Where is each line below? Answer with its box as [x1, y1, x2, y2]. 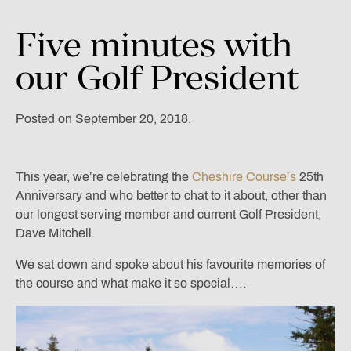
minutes [90, 24, 215, 65]
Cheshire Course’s [192, 170, 296, 184]
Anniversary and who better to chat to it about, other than [16, 189, 327, 203]
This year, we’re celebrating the [16, 170, 192, 184]
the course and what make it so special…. [16, 277, 246, 291]
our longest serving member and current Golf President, [16, 208, 321, 222]
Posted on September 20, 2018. [16, 112, 191, 126]
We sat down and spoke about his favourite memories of [16, 258, 325, 272]
